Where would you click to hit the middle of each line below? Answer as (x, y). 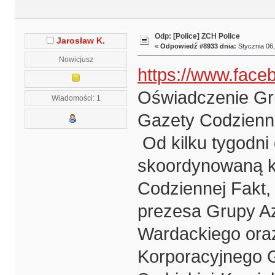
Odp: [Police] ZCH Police (197, 36)
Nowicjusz (76, 59)
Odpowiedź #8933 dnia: (198, 46)
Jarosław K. (81, 41)
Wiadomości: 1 (76, 98)
